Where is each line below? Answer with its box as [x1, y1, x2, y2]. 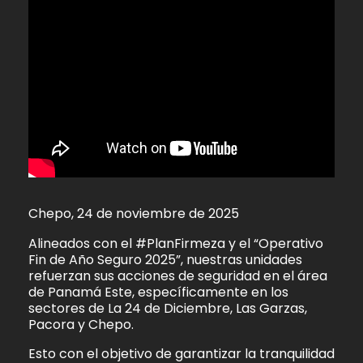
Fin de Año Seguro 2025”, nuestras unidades [28, 250, 302, 269]
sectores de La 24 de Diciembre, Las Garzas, [28, 298, 307, 318]
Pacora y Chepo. [28, 314, 134, 334]
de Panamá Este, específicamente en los [28, 282, 288, 301]
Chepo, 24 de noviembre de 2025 [28, 204, 239, 224]
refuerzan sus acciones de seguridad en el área [28, 266, 327, 285]
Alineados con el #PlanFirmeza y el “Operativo [28, 233, 323, 253]
